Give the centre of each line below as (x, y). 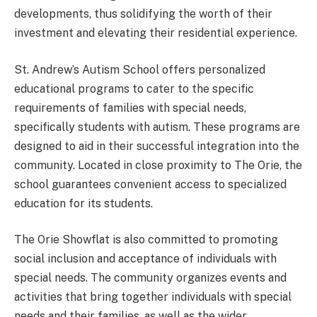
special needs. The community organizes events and (150, 278)
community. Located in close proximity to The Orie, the (158, 165)
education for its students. (83, 203)
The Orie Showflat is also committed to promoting (146, 240)
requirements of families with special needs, (130, 108)
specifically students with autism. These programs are (157, 127)
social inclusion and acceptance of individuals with (145, 259)
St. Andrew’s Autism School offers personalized (140, 69)
